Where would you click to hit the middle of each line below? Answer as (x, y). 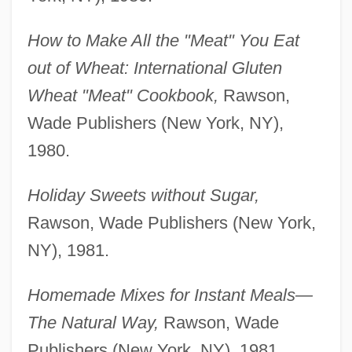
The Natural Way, (93, 323)
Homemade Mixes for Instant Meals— (170, 295)
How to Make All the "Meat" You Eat (163, 41)
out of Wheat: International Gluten (154, 68)
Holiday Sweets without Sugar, (143, 196)
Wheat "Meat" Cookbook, (123, 96)
